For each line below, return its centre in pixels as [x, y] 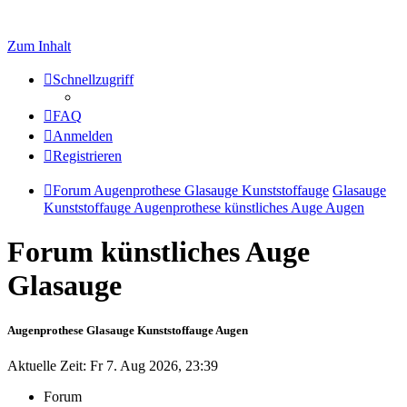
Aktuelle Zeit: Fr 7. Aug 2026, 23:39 [113, 365]
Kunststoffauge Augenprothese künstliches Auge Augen [204, 208]
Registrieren [87, 156]
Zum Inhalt [39, 46]
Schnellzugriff [93, 79]
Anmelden [83, 136]
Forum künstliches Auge [159, 252]
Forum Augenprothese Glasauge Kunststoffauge [191, 190]
